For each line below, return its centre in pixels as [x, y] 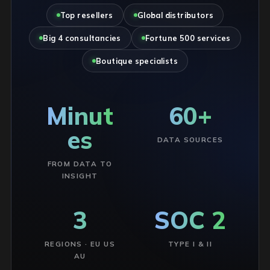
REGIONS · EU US [80, 244]
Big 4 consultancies [82, 38]
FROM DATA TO [80, 164]
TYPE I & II [190, 244]
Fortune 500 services [188, 38]
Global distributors [175, 15]
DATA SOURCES [190, 140]
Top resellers [86, 15]
